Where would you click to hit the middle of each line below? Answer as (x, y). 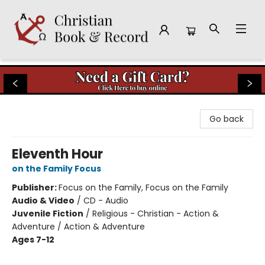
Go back (227, 119)
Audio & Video (43, 201)
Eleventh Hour (57, 154)
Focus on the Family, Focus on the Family (143, 188)
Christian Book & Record (58, 70)
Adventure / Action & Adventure (78, 227)
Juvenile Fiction (48, 214)
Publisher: (35, 188)
